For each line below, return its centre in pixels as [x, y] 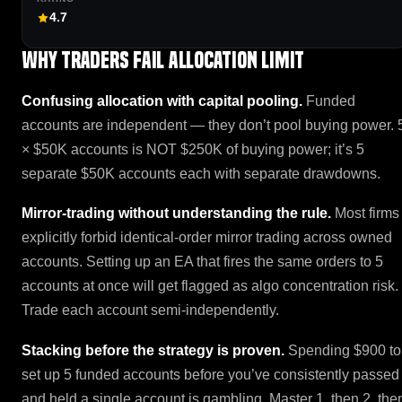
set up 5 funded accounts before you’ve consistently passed [210, 374]
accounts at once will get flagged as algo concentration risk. [210, 286]
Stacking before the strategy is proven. [153, 350]
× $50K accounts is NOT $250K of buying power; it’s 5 [193, 149]
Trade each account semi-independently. [150, 310]
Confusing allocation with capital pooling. [162, 100]
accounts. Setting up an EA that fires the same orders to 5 [202, 262]
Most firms [365, 214]
